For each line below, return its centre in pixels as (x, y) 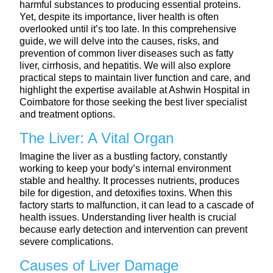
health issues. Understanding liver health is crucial (128, 217)
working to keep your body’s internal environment (125, 168)
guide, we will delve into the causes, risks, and (119, 41)
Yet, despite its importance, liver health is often (119, 16)
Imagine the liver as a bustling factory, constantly (123, 156)
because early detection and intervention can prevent (133, 229)
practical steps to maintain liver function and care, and (135, 77)
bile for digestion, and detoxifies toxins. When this (126, 193)
